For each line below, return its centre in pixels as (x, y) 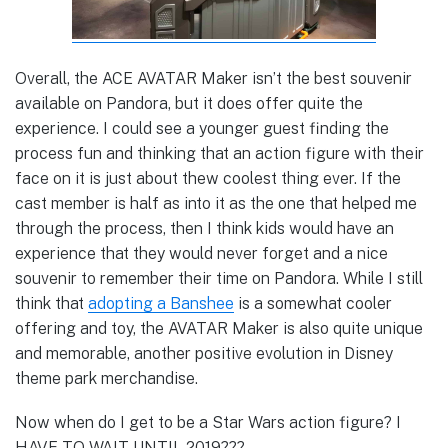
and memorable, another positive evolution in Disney (204, 353)
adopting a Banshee (161, 303)
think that (51, 303)
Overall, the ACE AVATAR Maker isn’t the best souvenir (213, 78)
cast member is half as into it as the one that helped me (216, 203)
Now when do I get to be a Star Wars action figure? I (208, 422)
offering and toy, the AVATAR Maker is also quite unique (219, 328)
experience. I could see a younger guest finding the (202, 128)
